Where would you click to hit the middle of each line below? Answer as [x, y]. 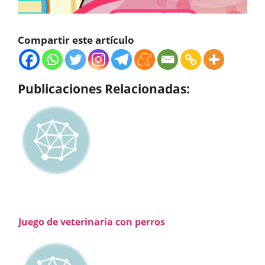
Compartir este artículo [76, 40]
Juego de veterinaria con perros [92, 222]
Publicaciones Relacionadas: [104, 88]
